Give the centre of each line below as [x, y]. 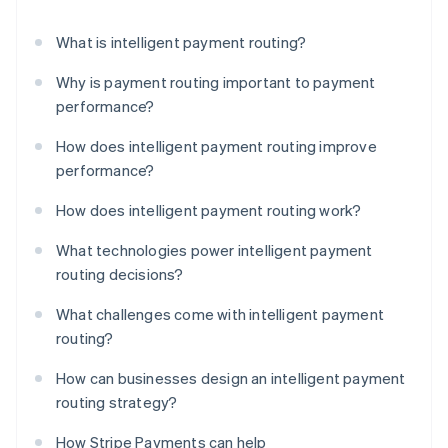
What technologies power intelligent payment [214, 250]
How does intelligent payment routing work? [209, 210]
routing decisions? [120, 274]
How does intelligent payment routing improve [216, 146]
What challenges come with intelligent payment [220, 314]
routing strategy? [117, 402]
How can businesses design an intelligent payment [231, 378]
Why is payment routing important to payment [216, 82]
